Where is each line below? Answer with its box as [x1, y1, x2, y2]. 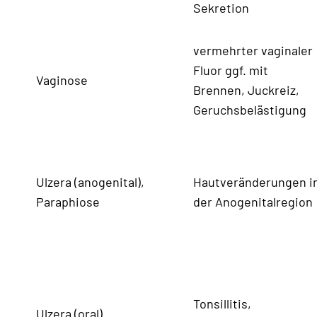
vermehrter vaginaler [193, 42, 313, 58]
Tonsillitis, [193, 295, 251, 311]
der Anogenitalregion [193, 193, 313, 209]
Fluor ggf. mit [193, 62, 268, 78]
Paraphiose [36, 193, 100, 209]
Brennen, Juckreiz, [193, 81, 299, 98]
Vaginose [36, 71, 88, 88]
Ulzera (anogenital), [36, 173, 144, 190]
